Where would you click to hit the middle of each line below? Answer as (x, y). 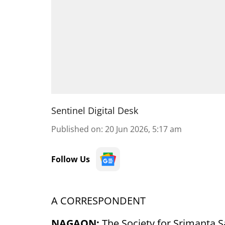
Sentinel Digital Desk (95, 110)
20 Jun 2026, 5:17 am (143, 129)
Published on (76, 129)
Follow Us (71, 159)
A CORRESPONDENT (98, 201)
